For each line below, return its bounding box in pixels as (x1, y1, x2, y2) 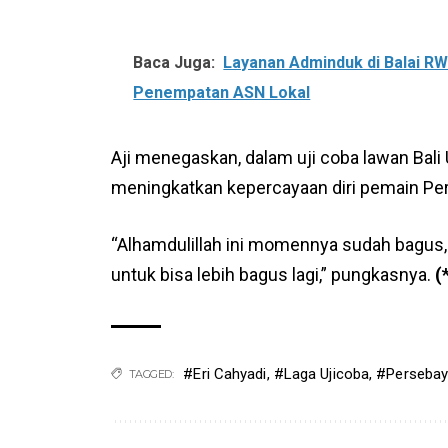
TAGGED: (128, 366, 174, 381)
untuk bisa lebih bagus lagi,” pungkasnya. (111, 263, 436, 285)
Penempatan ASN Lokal (133, 82, 311, 102)
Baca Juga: (133, 52, 216, 72)
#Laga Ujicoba (273, 364, 370, 383)
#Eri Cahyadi (183, 364, 267, 383)
